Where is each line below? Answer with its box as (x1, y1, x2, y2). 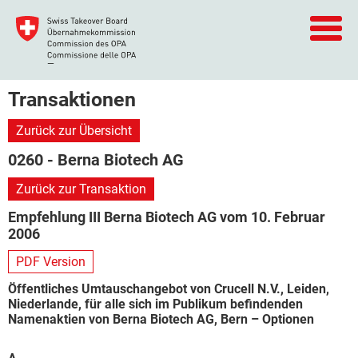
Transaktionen (8, 88, 136, 111)
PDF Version (16, 254, 86, 269)
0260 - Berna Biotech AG (8, 150, 184, 169)
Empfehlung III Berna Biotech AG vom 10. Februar (8, 209, 325, 225)
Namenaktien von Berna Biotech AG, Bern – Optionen (8, 312, 314, 327)
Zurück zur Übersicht (16, 123, 132, 138)
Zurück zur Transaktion (16, 181, 146, 197)
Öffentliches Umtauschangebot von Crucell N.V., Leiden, (8, 281, 329, 296)
